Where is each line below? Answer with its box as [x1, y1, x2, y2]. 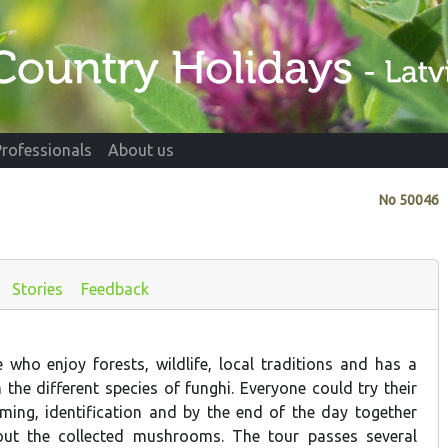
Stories [11, 279, 63, 298]
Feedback [80, 279, 149, 298]
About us [108, 141, 174, 160]
